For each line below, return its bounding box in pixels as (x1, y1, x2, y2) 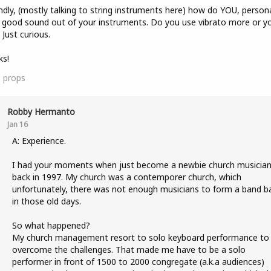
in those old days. (11, 195, 81, 207)
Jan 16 (7, 119, 28, 129)
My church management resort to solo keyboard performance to (11, 232, 269, 243)
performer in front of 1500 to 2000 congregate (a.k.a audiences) (11, 256, 264, 267)
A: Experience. (11, 135, 66, 146)
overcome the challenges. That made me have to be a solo (11, 244, 246, 255)
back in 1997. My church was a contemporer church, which (11, 171, 241, 183)
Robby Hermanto (7, 106, 75, 117)
